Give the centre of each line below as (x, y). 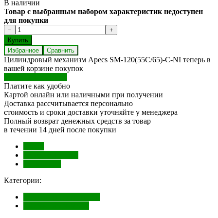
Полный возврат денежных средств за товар (77, 121)
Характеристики (51, 155)
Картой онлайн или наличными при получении (83, 94)
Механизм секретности (62, 197)
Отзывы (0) (42, 163)
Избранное (23, 50)
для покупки (26, 20)
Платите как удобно (37, 86)
